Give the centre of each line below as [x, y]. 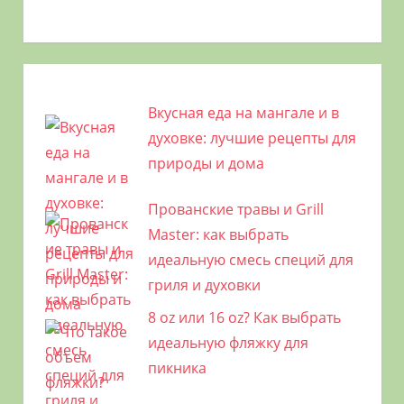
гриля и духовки [204, 285]
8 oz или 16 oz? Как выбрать [244, 317]
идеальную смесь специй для [250, 259]
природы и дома [206, 163]
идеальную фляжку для [228, 342]
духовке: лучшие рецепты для [252, 138]
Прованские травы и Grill [235, 209]
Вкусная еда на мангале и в [243, 112]
